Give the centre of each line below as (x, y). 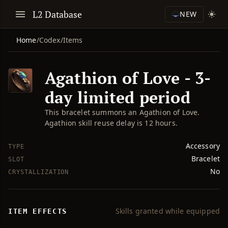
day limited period (118, 97)
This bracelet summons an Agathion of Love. (122, 112)
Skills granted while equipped (167, 211)
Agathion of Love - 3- (128, 78)
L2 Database (58, 14)
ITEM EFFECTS (38, 211)
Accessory (203, 146)
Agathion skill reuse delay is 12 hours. (111, 123)
